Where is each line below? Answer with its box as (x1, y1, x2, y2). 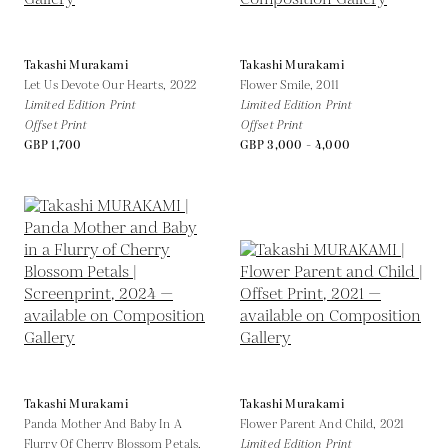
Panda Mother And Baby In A (24, 415, 182, 433)
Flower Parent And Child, (240, 415, 380, 433)
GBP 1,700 (24, 136, 82, 154)
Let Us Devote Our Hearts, (24, 76, 170, 94)
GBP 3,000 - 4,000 (240, 136, 351, 154)
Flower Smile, (240, 76, 317, 94)
